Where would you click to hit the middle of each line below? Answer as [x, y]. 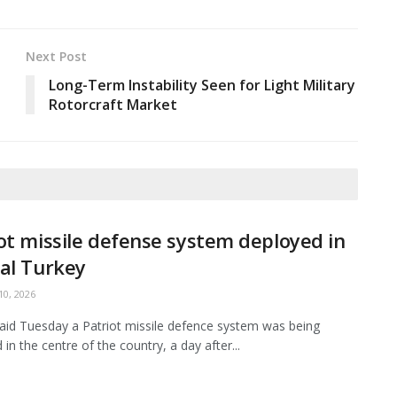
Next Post [56, 57]
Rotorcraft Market [113, 105]
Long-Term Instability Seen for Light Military [202, 86]
